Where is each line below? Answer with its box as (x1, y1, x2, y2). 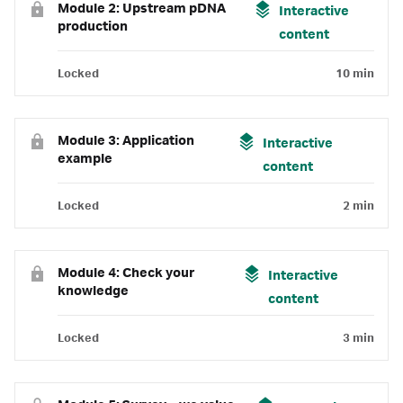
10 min (336, 67, 374, 80)
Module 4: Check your (58, 266, 194, 281)
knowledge (58, 284, 129, 299)
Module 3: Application (58, 134, 194, 148)
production (58, 20, 128, 34)
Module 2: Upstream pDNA (58, 2, 226, 16)
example (58, 152, 112, 166)
